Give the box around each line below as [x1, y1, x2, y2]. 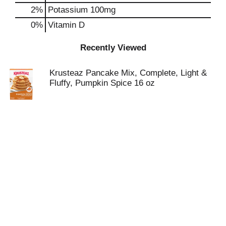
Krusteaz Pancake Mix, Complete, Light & [49, 68, 207, 78]
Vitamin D [48, 20, 85, 30]
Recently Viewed [80, 42, 146, 52]
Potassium [48, 5, 88, 15]
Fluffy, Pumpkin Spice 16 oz [49, 78, 155, 88]
